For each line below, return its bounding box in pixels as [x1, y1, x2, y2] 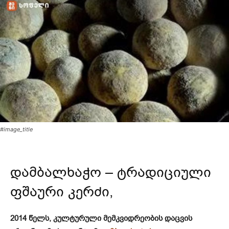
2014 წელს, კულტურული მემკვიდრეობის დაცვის [10, 213, 192, 223]
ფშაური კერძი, [10, 182, 113, 201]
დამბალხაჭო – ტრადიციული [10, 163, 211, 181]
